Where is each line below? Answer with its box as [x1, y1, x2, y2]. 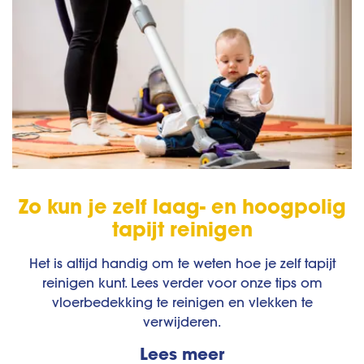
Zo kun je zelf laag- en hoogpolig [18, 193, 346, 220]
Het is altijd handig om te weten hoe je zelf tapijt [28, 255, 336, 272]
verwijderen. [143, 314, 221, 331]
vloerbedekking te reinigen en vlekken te [51, 294, 313, 311]
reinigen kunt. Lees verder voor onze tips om [41, 275, 323, 292]
